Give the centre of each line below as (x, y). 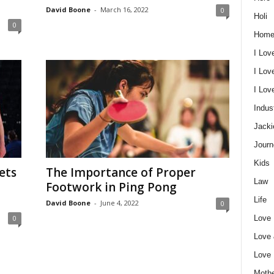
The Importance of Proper (120, 172)
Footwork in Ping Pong (111, 187)
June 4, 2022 (119, 203)
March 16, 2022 (124, 9)
